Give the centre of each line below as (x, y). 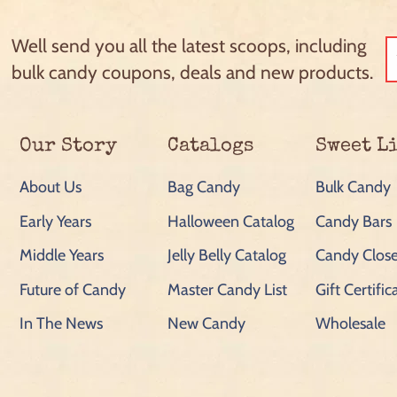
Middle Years (62, 256)
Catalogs (210, 148)
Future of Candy (73, 289)
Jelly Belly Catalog (226, 256)
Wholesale (350, 324)
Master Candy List (227, 289)
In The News (61, 324)
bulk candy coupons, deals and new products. (193, 73)
